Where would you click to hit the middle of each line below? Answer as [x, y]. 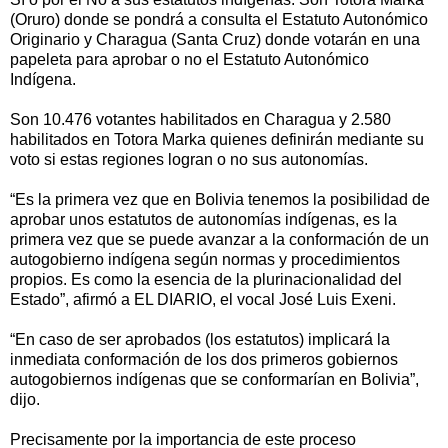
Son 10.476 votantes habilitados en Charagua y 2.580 [200, 119]
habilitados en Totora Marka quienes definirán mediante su [217, 139]
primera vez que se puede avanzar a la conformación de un [219, 239]
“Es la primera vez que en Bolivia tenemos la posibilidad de [220, 199]
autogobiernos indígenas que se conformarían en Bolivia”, [214, 379]
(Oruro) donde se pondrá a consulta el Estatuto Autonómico [219, 19]
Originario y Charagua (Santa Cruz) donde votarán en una [215, 39]
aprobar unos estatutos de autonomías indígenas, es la [203, 219]
